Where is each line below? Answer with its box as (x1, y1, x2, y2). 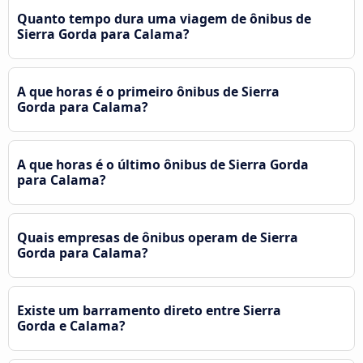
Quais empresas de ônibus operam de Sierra (17, 228, 298, 246)
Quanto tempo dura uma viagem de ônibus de (17, 9, 311, 28)
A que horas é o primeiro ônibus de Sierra (17, 82, 280, 100)
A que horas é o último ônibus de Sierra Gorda (17, 155, 309, 173)
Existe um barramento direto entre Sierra (17, 301, 281, 319)
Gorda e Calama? (17, 316, 126, 335)
